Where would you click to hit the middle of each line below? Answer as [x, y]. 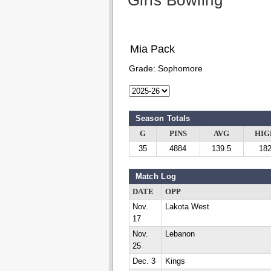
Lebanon [180, 234]
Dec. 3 [144, 261]
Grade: [143, 68]
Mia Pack [152, 49]
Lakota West [187, 207]
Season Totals [163, 118]
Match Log [156, 176]
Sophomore [180, 68]
